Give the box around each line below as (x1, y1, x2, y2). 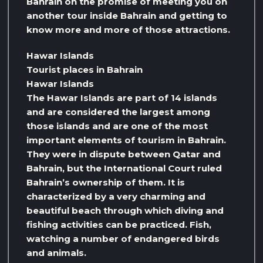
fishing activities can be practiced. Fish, (26, 218, 211, 230)
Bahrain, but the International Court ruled (26, 162, 222, 174)
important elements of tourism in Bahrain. (26, 134, 226, 146)
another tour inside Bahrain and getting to (26, 9, 227, 21)
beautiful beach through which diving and (26, 204, 224, 216)
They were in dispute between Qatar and (26, 148, 221, 160)
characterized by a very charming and (26, 190, 205, 202)
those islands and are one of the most (26, 120, 208, 131)
